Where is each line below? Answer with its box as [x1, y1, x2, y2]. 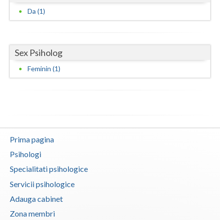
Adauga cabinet [10, 194, 63, 204]
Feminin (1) [27, 64, 60, 73]
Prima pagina [10, 134, 54, 144]
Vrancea [10, 29, 36, 38]
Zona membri [10, 209, 55, 219]
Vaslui [10, 9, 29, 18]
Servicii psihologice [10, 179, 75, 189]
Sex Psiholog [15, 47, 62, 58]
